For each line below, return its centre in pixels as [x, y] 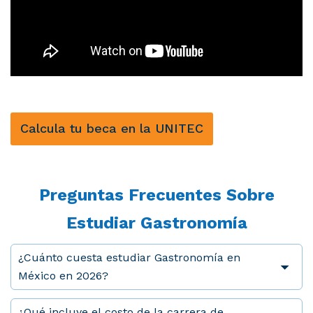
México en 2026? [63, 276]
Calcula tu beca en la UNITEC [112, 129]
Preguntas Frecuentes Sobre [156, 195]
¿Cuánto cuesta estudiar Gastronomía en [129, 258]
